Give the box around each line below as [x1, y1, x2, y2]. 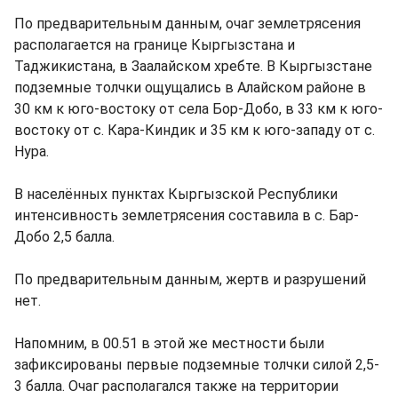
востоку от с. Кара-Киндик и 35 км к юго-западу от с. [14, 122, 375, 139]
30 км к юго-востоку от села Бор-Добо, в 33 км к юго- [14, 100, 383, 117]
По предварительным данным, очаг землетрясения [14, 15, 361, 32]
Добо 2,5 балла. [14, 228, 115, 245]
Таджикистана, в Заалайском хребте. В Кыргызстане [14, 58, 372, 75]
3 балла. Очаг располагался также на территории [14, 378, 338, 394]
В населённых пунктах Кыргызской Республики [14, 186, 338, 203]
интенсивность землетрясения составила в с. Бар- [14, 207, 359, 224]
